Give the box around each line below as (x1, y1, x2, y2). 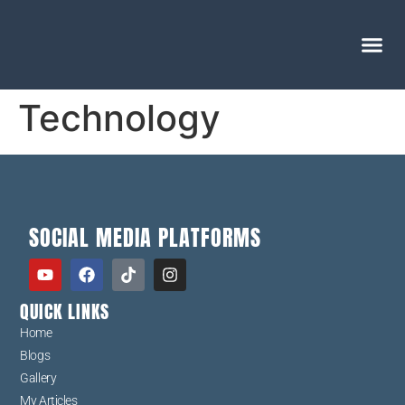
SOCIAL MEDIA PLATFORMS (29, 221, 262, 255)
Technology (18, 95, 221, 140)
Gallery (20, 371, 57, 386)
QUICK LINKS (20, 297, 110, 326)
